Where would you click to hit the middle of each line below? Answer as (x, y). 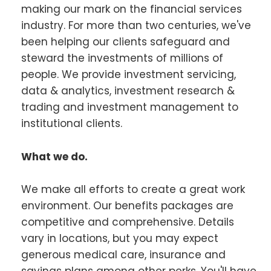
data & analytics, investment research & (128, 91)
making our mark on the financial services (132, 9)
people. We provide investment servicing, (129, 75)
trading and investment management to (130, 107)
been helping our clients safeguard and (126, 42)
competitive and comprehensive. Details (128, 222)
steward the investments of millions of (122, 58)
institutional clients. (72, 124)
